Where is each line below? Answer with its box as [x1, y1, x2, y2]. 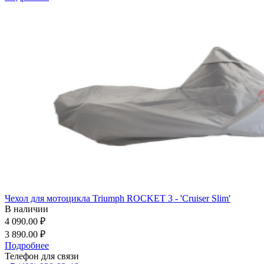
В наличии [5, 203, 48, 214]
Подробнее [5, 240, 49, 250]
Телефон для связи [5, 250, 79, 261]
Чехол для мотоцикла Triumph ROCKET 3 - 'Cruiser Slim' [5, 193, 230, 203]
